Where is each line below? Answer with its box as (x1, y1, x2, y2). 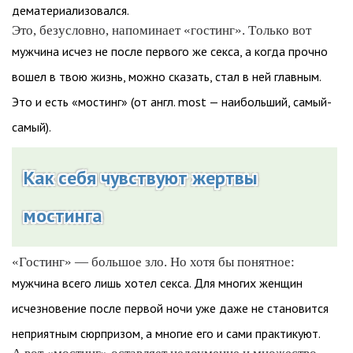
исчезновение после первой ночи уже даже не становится (12, 300, 329, 316)
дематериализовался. (12, 2, 129, 18)
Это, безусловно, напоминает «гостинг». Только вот (12, 23, 311, 38)
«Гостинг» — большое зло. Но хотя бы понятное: (12, 255, 295, 269)
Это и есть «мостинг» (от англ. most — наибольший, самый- (12, 94, 332, 110)
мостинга (24, 203, 102, 228)
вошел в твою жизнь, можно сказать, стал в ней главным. (12, 69, 321, 84)
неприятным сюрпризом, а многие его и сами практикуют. (12, 325, 321, 341)
